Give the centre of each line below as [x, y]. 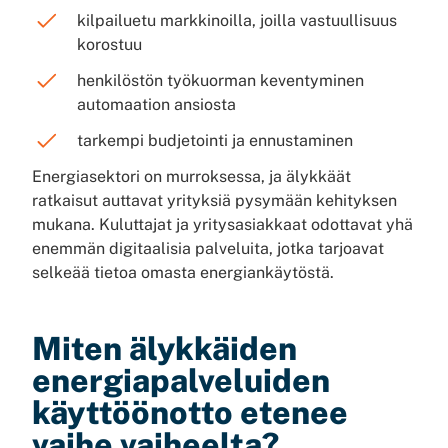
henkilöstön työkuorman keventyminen [220, 80]
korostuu [109, 44]
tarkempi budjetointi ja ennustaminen [215, 140]
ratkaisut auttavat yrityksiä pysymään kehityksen [214, 200]
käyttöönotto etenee [190, 412]
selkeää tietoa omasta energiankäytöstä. [183, 272]
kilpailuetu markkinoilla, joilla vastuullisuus [237, 20]
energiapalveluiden [181, 380]
